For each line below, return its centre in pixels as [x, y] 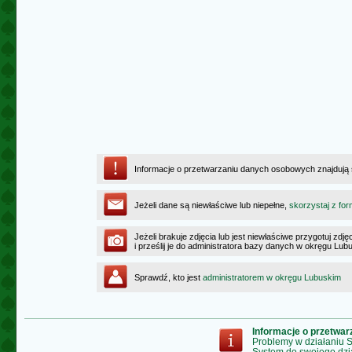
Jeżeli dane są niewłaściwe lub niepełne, [212, 205]
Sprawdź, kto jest [169, 277]
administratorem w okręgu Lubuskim [272, 277]
